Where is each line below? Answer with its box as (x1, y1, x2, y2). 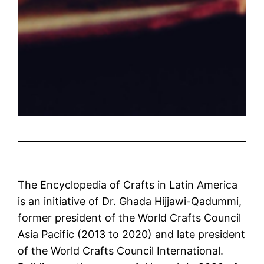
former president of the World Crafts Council (18, 212, 242, 225)
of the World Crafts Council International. (18, 245, 224, 258)
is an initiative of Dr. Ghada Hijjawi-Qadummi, (18, 195, 242, 208)
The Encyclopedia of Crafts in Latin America (18, 179, 238, 192)
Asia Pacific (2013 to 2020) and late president (18, 228, 246, 241)
